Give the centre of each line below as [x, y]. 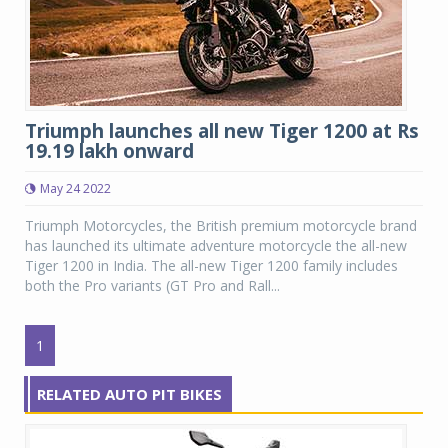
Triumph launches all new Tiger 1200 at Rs [222, 131]
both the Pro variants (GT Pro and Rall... [152, 285]
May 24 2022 [75, 188]
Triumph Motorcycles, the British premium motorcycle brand [221, 225]
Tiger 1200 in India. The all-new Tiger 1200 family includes [211, 265]
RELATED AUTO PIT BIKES [129, 394]
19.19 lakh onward [109, 151]
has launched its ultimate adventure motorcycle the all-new [216, 245]
